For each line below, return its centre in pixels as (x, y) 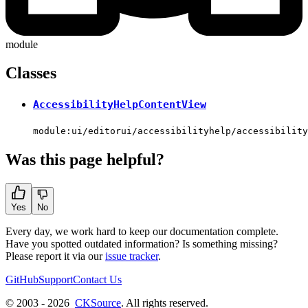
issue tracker (132, 256)
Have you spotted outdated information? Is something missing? (142, 243)
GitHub (22, 279)
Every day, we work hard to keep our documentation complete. (142, 231)
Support (56, 279)
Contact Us (97, 279)
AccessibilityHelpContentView (120, 105)
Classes (31, 73)
